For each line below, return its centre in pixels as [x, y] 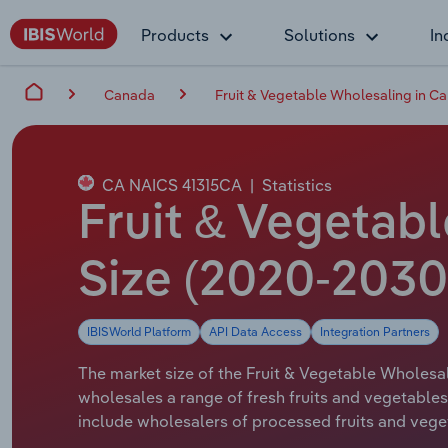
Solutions [319, 35]
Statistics [297, 184]
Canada [129, 94]
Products [175, 35]
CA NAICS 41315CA [170, 184]
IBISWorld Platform [139, 331]
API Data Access [255, 331]
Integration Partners [375, 331]
